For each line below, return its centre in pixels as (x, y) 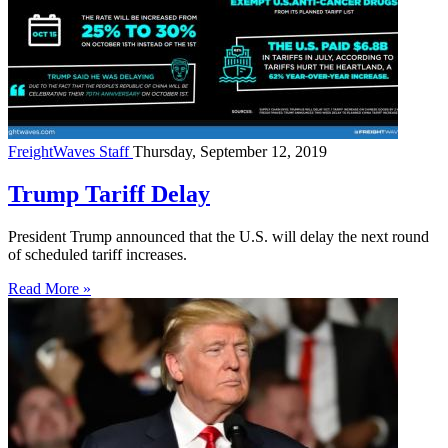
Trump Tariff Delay (109, 194)
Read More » (49, 289)
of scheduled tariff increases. (97, 255)
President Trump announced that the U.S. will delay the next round (218, 237)
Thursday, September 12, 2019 (230, 152)
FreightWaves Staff (70, 152)
